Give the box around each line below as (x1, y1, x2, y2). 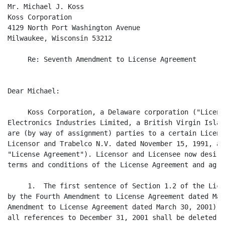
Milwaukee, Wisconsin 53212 (8, 34, 112, 42)
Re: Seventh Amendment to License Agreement (8, 55, 196, 63)
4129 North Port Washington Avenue (8, 24, 140, 32)
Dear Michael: (8, 87, 60, 95)
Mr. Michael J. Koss (8, 3, 84, 11)
